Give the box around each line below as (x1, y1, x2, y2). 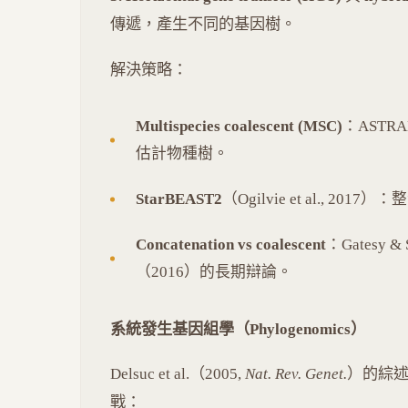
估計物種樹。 (136, 144, 229, 162)
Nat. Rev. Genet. (245, 365, 347, 383)
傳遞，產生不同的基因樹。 (110, 15, 296, 34)
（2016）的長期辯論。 (136, 262, 292, 280)
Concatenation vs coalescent (136, 235, 326, 253)
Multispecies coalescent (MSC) (136, 117, 342, 135)
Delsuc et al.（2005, (110, 365, 245, 383)
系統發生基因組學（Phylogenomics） (110, 320, 366, 338)
